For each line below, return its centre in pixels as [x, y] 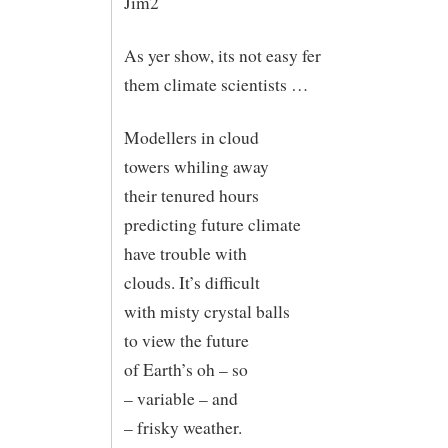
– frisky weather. [182, 427]
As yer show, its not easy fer [222, 56]
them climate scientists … [215, 85]
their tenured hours [191, 195]
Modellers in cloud [191, 137]
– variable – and [180, 398]
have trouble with [185, 253]
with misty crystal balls [206, 311]
